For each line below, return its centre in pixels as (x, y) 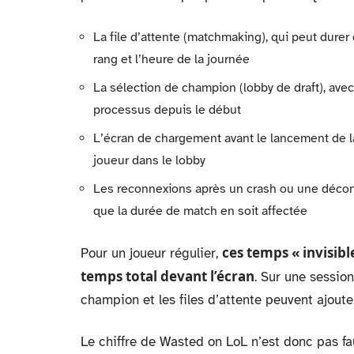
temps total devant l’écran (168, 276)
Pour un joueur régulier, (151, 253)
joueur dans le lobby (149, 160)
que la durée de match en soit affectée (200, 211)
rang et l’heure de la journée (171, 59)
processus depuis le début (167, 110)
